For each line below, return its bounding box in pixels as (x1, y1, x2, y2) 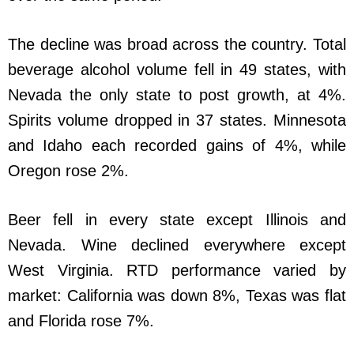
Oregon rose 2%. (8, 162, 129, 180)
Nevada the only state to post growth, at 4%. (8, 86, 346, 104)
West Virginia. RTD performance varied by (8, 262, 346, 280)
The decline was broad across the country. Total (8, 36, 346, 54)
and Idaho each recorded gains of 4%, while (8, 137, 346, 155)
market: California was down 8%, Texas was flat (8, 287, 346, 305)
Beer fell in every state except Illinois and (8, 211, 346, 229)
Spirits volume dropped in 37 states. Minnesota (8, 111, 346, 130)
